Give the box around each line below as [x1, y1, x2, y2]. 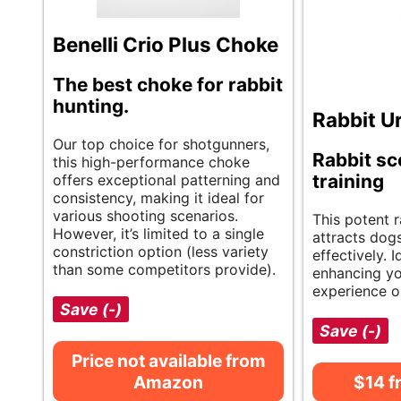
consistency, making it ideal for [53, 189, 264, 208]
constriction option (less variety [53, 243, 269, 261]
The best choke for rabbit [53, 73, 283, 97]
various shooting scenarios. [53, 207, 238, 226]
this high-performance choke [53, 153, 250, 172]
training [312, 170, 384, 193]
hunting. [53, 95, 129, 118]
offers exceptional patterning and [53, 171, 280, 190]
